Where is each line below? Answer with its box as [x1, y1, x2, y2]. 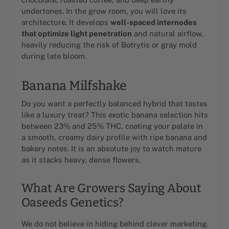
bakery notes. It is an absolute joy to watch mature [21, 144, 201, 153]
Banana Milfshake [21, 78, 127, 94]
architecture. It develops [21, 17, 110, 27]
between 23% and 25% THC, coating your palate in [21, 121, 203, 130]
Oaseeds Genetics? [21, 195, 124, 210]
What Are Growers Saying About [21, 180, 201, 195]
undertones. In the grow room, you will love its [21, 6, 187, 15]
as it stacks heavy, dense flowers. [21, 155, 141, 164]
